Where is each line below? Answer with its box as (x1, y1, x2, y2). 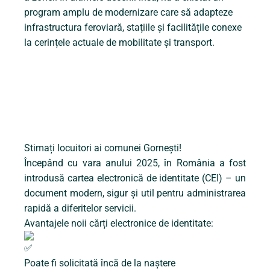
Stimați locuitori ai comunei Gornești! (24, 142, 181, 154)
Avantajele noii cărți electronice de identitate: (24, 218, 213, 230)
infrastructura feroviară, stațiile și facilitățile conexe (24, 22, 242, 34)
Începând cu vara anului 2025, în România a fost (24, 157, 246, 169)
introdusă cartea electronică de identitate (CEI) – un (24, 172, 246, 184)
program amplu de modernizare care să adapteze (24, 7, 233, 19)
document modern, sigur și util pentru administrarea (24, 187, 246, 199)
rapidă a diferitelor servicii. (24, 202, 136, 215)
